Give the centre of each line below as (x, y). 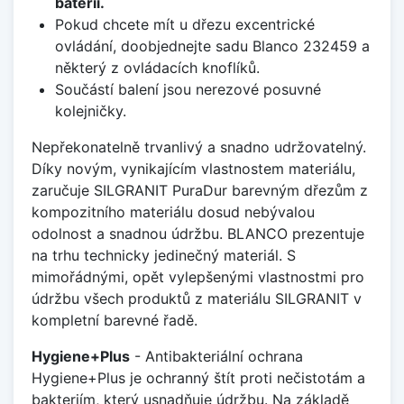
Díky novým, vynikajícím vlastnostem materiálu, (193, 169)
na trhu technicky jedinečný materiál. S (164, 256)
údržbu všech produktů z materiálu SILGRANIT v (197, 299)
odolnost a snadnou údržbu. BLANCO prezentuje (198, 234)
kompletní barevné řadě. (115, 321)
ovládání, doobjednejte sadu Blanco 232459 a (212, 46)
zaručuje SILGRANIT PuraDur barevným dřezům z (200, 191)
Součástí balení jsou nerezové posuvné (188, 90)
